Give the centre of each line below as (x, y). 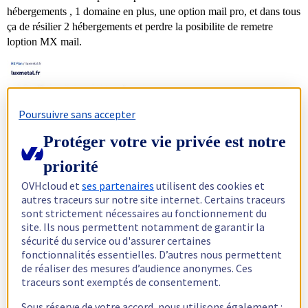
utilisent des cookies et (210, 185)
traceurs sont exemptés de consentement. (121, 282)
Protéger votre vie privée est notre (165, 141)
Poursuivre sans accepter (77, 114)
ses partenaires (118, 185)
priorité (71, 166)
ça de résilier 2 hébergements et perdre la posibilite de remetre (140, 26)
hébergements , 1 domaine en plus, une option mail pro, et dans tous (154, 11)
